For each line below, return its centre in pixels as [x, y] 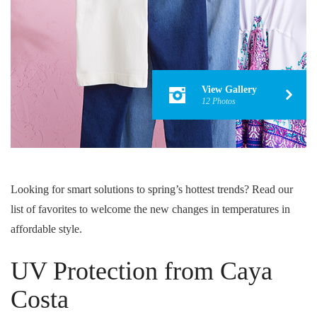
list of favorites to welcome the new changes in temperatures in [150, 209]
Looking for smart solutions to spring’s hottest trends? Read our [152, 189]
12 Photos [219, 101]
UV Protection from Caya [142, 271]
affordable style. [46, 229]
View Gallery [229, 90]
